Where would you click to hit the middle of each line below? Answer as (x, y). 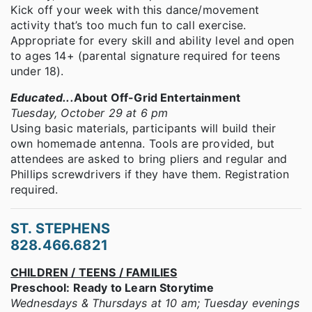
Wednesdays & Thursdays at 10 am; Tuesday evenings (155, 303)
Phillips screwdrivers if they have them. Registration (150, 174)
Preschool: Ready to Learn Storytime (112, 288)
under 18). (39, 71)
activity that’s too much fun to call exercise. (128, 25)
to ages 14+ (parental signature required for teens (146, 56)
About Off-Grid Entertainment (157, 98)
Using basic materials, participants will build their (143, 128)
